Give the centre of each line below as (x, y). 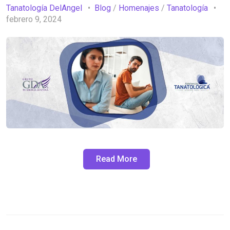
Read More (117, 159)
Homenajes (139, 8)
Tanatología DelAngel (44, 8)
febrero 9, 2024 (35, 20)
